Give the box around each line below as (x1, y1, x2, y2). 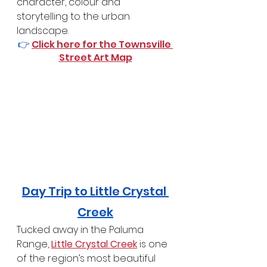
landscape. (17, 23, 69, 38)
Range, (17, 237, 51, 252)
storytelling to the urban (17, 9, 132, 23)
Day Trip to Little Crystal (22, 183, 169, 200)
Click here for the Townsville (32, 37, 173, 51)
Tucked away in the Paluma (17, 223, 146, 237)
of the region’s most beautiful (17, 252, 158, 266)
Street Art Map (58, 50, 132, 64)
